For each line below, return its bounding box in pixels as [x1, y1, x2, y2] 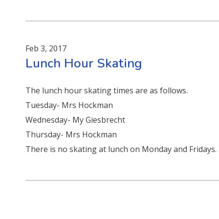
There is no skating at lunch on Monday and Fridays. [25, 143, 217, 154]
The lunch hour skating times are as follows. [25, 85, 188, 96]
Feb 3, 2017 [25, 43, 67, 54]
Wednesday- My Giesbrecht [25, 114, 126, 125]
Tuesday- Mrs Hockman [25, 99, 113, 110]
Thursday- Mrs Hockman [25, 129, 117, 140]
